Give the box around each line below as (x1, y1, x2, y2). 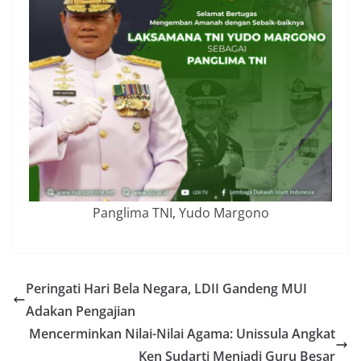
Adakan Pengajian (26, 302, 135, 321)
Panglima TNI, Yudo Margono (92, 204, 269, 222)
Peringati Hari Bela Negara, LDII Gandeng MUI (26, 280, 307, 298)
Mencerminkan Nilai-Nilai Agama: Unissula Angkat (29, 325, 335, 343)
